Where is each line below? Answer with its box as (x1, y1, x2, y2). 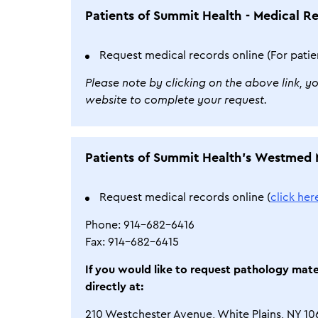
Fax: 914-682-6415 (85, 236, 179, 248)
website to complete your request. (85, 94, 267, 106)
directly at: (85, 281, 143, 292)
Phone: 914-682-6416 (85, 219, 194, 231)
